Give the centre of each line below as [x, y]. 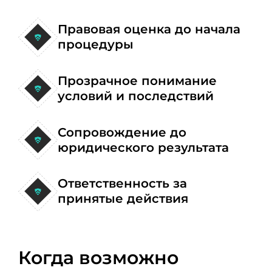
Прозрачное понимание [137, 80]
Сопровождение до [122, 132]
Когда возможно [98, 258]
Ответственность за [122, 184]
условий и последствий [135, 96]
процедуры [95, 45]
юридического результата [143, 147]
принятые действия [123, 199]
